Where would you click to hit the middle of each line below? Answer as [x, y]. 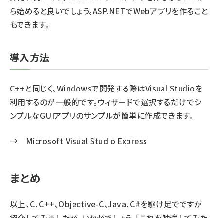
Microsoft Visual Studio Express [86, 141]
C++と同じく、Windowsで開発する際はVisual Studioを [106, 88]
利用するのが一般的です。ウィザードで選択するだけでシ [106, 102]
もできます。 [30, 24]
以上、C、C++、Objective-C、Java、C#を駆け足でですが [106, 204]
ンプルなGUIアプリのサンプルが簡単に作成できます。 [102, 115]
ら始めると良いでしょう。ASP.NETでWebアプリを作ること [109, 11]
